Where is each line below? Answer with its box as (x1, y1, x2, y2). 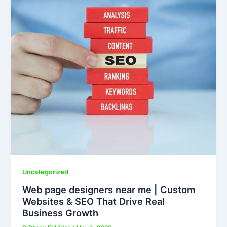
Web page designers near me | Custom (22, 183, 196, 195)
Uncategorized (22, 168, 69, 176)
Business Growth (22, 207, 99, 218)
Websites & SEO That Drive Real (22, 195, 165, 207)
